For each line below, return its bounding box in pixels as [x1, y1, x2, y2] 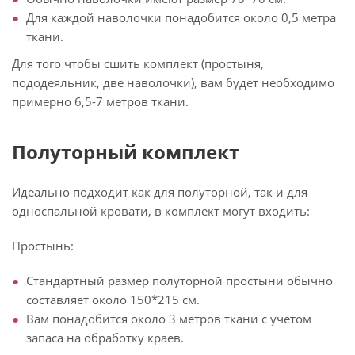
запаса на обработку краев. [26, 330, 184, 346]
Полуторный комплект [12, 139, 239, 166]
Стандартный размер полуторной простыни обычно [26, 273, 333, 289]
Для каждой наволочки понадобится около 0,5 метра [26, 10, 336, 26]
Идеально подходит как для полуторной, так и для [12, 184, 307, 200]
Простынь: [12, 238, 74, 254]
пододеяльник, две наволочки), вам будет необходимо [12, 74, 334, 91]
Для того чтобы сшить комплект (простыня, [12, 55, 264, 72]
